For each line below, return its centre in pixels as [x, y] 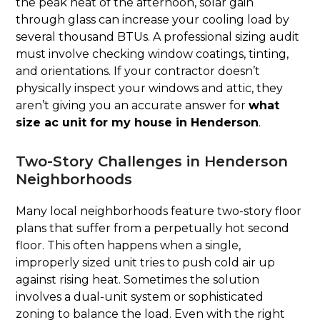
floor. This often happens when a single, [129, 246]
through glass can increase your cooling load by [153, 20]
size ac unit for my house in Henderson [137, 123]
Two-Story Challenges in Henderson [152, 162]
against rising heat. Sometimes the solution [138, 280]
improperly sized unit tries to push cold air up [146, 263]
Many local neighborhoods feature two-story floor [159, 211]
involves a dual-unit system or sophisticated [140, 297]
